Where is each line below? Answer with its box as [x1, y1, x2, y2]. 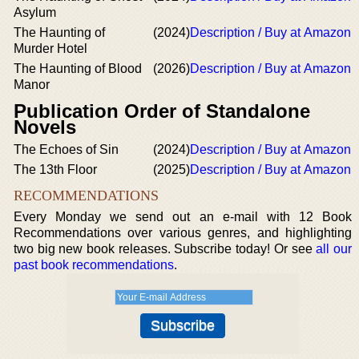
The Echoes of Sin [14, 143, 119, 156]
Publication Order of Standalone [14, 100, 310, 122]
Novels [14, 116, 76, 138]
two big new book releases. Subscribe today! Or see [14, 242, 317, 256]
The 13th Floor [14, 163, 97, 176]
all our [316, 242, 352, 256]
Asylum [14, 6, 56, 19]
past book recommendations [14, 258, 174, 272]
